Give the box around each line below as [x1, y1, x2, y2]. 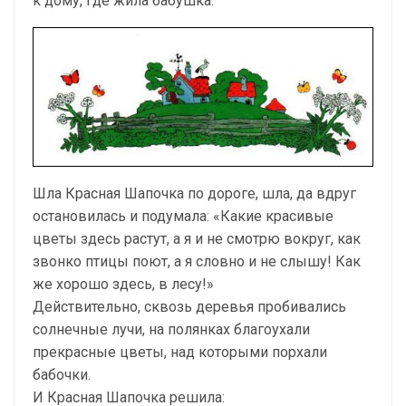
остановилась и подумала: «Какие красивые [33, 207, 333, 225]
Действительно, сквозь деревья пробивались [33, 297, 346, 315]
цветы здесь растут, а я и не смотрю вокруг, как [33, 229, 361, 247]
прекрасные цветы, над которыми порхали [33, 343, 327, 361]
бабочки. [33, 365, 91, 383]
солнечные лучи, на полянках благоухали [33, 320, 310, 338]
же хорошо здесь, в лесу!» [33, 275, 214, 293]
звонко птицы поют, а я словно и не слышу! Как [33, 252, 361, 270]
